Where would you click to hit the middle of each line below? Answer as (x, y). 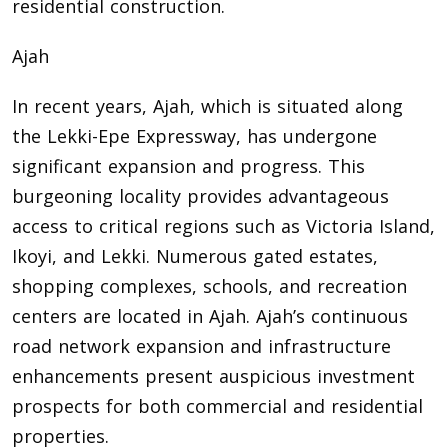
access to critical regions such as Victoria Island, (223, 226)
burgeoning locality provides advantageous (200, 196)
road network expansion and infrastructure (201, 346)
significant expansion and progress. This (188, 166)
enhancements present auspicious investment (213, 376)
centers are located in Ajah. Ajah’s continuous (210, 316)
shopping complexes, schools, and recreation (209, 286)
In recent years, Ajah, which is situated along (207, 106)
